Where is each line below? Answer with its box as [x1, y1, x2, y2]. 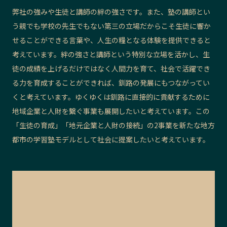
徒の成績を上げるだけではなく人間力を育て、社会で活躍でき [12, 63, 210, 74]
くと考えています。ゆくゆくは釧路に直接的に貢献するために [12, 92, 210, 102]
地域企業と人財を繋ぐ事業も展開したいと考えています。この [12, 106, 210, 117]
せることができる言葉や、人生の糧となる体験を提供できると [12, 35, 211, 46]
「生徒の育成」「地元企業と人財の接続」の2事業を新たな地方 [12, 120, 215, 131]
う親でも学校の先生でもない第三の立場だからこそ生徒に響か [12, 21, 211, 31]
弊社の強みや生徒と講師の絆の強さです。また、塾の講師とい [12, 7, 210, 17]
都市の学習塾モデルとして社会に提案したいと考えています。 [12, 134, 210, 145]
